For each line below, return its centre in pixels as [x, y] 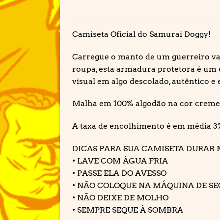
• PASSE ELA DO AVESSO [119, 173]
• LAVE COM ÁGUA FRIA [120, 161]
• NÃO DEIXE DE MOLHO [120, 197]
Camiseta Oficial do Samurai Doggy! [141, 34]
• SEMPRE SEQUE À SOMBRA [128, 210]
